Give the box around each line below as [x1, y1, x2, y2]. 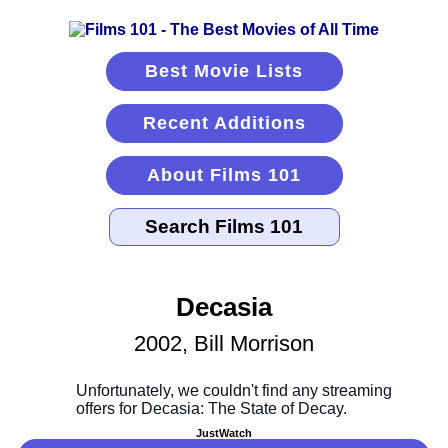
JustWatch [196, 427, 252, 440]
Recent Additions [142, 113, 306, 133]
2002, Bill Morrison [134, 331, 314, 357]
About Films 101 [147, 165, 301, 185]
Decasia [176, 293, 272, 322]
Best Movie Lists [145, 61, 303, 81]
